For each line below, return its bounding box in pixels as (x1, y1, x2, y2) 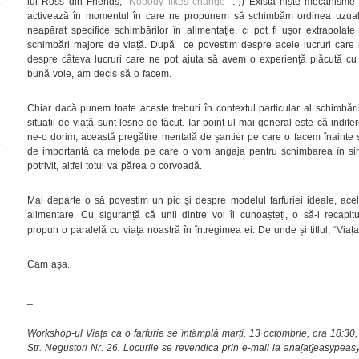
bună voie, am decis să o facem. (27, 68, 171, 79)
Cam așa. (27, 259, 70, 269)
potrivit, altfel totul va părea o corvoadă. (27, 160, 202, 171)
